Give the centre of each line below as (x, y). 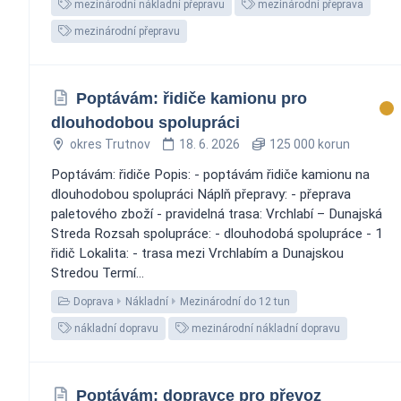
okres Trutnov (110, 144)
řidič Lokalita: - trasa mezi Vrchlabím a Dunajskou (197, 253)
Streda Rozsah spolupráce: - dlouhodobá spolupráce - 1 (217, 233)
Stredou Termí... (98, 273)
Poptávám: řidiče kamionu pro (191, 98)
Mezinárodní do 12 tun (235, 301)
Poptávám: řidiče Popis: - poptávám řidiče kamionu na (210, 174)
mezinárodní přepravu (126, 31)
